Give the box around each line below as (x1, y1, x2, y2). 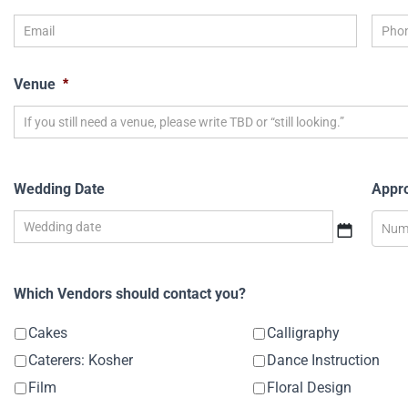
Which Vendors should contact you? (13, 285, 246, 303)
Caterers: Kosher (27, 352, 133, 370)
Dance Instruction (266, 352, 380, 370)
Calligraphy (266, 324, 340, 342)
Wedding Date (13, 180, 105, 199)
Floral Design (266, 379, 352, 397)
